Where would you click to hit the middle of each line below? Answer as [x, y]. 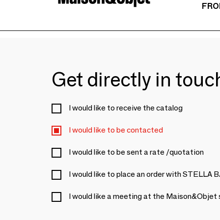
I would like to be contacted [116, 130]
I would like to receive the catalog [126, 108]
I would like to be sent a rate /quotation [136, 152]
